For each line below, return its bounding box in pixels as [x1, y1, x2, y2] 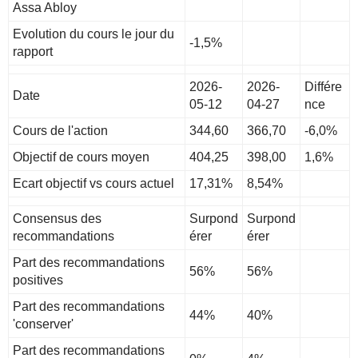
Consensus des [13, 212, 101, 226]
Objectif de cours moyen [13, 150, 149, 165]
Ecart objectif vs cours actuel [13, 177, 174, 191]
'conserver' [13, 317, 74, 332]
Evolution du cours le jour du [13, 27, 174, 42]
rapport [13, 45, 53, 59]
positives [13, 273, 63, 288]
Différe [304, 80, 342, 94]
